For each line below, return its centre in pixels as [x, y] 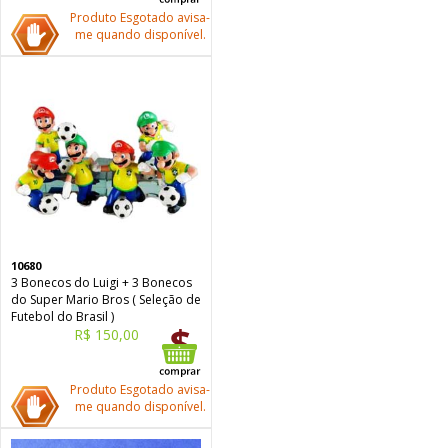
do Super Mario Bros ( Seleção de [106, 299]
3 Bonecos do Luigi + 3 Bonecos [101, 282]
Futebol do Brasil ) [62, 316]
